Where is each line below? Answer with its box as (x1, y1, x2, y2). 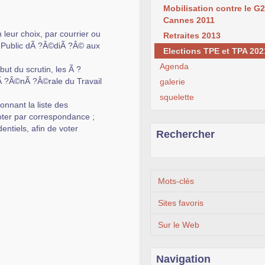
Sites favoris (158, 198, 203, 208)
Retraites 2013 (163, 31, 221, 41)
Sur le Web (158, 220, 199, 230)
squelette (160, 92, 194, 102)
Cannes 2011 (163, 15, 215, 25)
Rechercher (156, 128, 215, 141)
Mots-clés (158, 176, 194, 186)
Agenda (160, 62, 189, 72)
